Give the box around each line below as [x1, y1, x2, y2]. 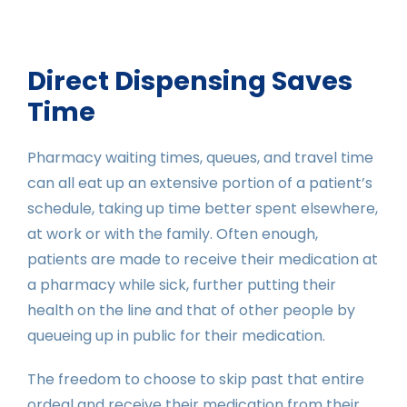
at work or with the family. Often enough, [27, 223, 318, 244]
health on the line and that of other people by [27, 299, 355, 321]
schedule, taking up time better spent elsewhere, [27, 197, 378, 219]
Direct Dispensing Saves [27, 62, 352, 99]
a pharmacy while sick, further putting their [27, 273, 336, 295]
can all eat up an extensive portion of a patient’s [27, 172, 372, 194]
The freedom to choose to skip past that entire [27, 368, 364, 390]
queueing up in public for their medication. [27, 324, 325, 346]
